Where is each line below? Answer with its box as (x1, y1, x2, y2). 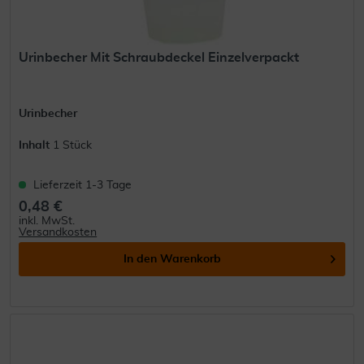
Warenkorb (160, 253, 222, 265)
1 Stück (53, 139, 93, 151)
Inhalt (19, 139, 54, 151)
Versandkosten (19, 226, 97, 238)
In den (123, 253, 158, 265)
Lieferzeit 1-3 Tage (33, 179, 132, 191)
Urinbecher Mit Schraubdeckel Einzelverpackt (19, 50, 300, 64)
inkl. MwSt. (19, 214, 76, 227)
